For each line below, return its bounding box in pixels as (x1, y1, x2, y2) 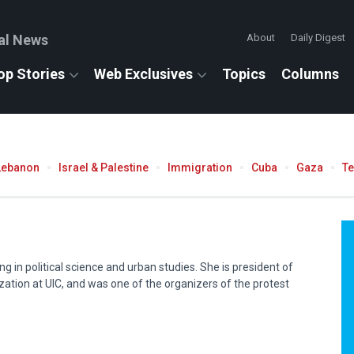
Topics (222, 66, 265, 82)
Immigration (168, 160, 232, 174)
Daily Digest (291, 32, 345, 43)
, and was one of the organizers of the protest (62, 277, 289, 290)
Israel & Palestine (58, 160, 149, 174)
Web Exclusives (94, 66, 193, 82)
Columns (281, 66, 339, 82)
